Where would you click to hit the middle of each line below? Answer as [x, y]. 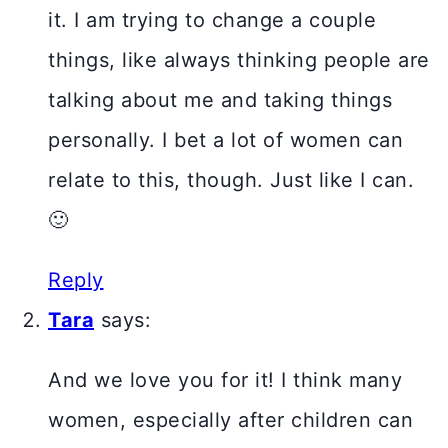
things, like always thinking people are [239, 60]
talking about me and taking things [220, 100]
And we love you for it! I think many [225, 380]
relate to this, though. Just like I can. [231, 180]
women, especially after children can [230, 420]
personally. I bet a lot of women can [225, 140]
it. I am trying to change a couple [212, 20]
